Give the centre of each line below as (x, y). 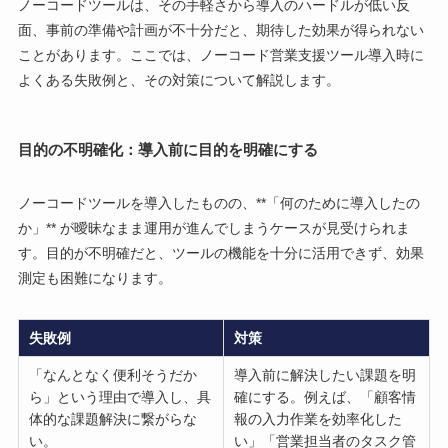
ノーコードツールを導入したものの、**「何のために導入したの (218, 203)
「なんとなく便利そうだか (113, 375)
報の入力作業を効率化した (318, 419)
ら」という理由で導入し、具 (120, 397)
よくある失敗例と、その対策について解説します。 (178, 80)
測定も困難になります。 (94, 278)
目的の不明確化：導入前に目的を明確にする (167, 150)
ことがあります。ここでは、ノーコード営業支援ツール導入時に (220, 55)
